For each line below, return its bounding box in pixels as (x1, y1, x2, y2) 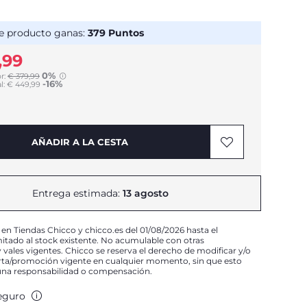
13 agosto (122, 187, 169, 199)
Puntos (106, 27, 144, 39)
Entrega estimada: (32, 187, 123, 199)
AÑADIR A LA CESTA (31, 136, 128, 147)
